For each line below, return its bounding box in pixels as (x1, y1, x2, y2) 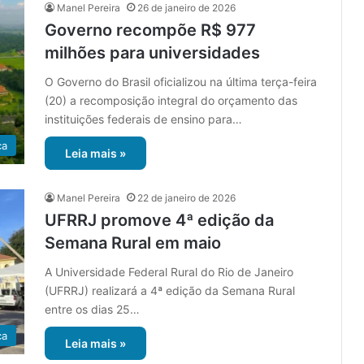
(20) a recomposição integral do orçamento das (45, 93, 297, 108)
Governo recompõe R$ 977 (45, 20, 256, 41)
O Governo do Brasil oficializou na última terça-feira (45, 75, 317, 89)
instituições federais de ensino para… (45, 112, 242, 127)
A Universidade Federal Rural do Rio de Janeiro (45, 265, 293, 279)
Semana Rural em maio (45, 233, 221, 253)
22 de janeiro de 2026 (137, 192, 236, 205)
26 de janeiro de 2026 (137, 2, 236, 15)
